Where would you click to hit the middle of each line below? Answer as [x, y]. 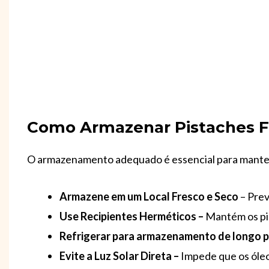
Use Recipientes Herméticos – [131, 216]
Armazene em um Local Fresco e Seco [150, 197]
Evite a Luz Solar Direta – [120, 256]
